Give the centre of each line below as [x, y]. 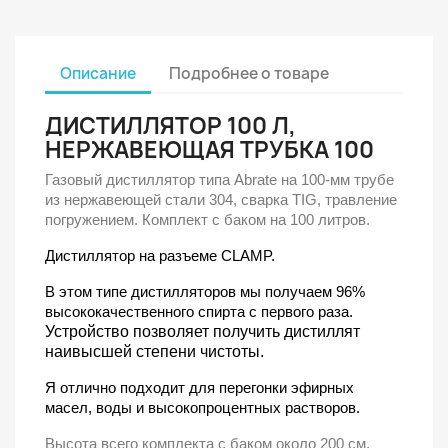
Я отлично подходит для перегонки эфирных [199, 387]
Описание [98, 73]
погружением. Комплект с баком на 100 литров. [207, 219]
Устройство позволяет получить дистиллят [202, 331]
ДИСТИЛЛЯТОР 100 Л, [170, 126]
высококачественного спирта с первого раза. [199, 311]
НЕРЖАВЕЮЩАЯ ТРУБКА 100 [209, 150]
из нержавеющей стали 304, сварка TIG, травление [221, 199]
